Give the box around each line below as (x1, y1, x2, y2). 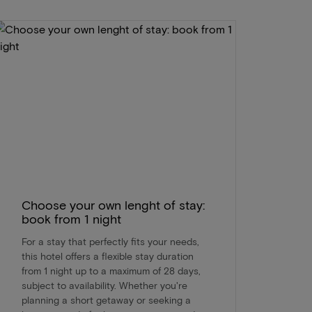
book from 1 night (21, 211, 121, 227)
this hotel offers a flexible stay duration (21, 250, 194, 263)
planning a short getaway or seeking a (21, 294, 191, 306)
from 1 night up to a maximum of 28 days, (21, 265, 201, 277)
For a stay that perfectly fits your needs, (21, 235, 199, 248)
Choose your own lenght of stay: (21, 197, 205, 213)
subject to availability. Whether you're (21, 279, 187, 292)
